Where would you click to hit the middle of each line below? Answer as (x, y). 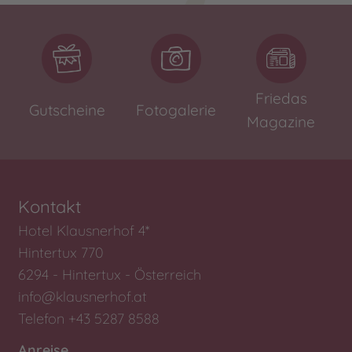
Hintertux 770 (61, 252)
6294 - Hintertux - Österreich (110, 274)
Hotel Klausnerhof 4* (84, 230)
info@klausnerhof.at (83, 296)
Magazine (281, 122)
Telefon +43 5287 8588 (89, 318)
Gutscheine (67, 110)
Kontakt (50, 206)
